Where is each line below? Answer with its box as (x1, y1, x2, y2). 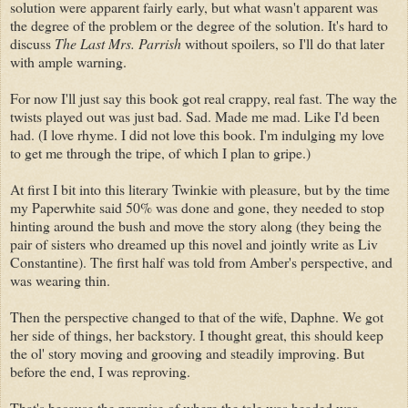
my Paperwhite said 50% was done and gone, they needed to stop (10, 197, 384, 217)
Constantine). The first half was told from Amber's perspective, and (10, 251, 393, 271)
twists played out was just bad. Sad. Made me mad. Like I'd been (10, 106, 380, 126)
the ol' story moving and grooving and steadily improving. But (10, 342, 364, 362)
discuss (10, 33, 55, 53)
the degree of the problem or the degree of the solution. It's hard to (10, 15, 388, 35)
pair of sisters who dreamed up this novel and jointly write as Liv (10, 233, 378, 253)
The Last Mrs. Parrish (55, 33, 181, 53)
